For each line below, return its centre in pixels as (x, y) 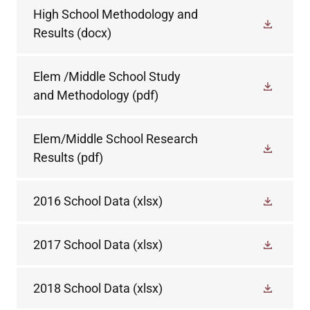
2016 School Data (82, 201)
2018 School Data (82, 288)
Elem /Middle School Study (107, 76)
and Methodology (81, 95)
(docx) (93, 33)
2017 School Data (82, 244)
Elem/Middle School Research (116, 138)
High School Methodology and (116, 14)
